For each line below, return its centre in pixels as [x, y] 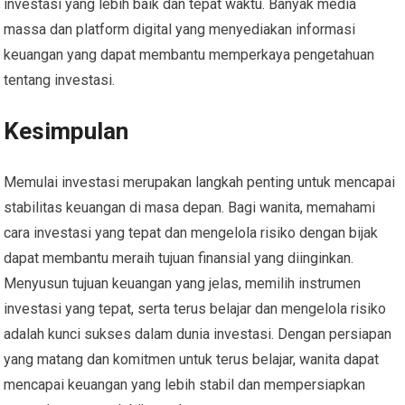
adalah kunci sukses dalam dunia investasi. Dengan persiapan [198, 334]
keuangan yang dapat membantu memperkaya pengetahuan [189, 55]
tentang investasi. [60, 80]
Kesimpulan [66, 132]
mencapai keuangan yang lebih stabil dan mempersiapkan [185, 385]
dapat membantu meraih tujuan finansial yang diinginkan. [179, 259]
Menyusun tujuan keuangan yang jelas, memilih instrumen [183, 284]
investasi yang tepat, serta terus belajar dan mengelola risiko [195, 309]
